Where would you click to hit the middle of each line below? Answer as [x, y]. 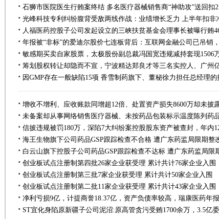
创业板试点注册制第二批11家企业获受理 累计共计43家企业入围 [119, 186]
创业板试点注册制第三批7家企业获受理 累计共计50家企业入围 [118, 175]
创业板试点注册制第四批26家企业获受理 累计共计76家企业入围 [119, 163]
